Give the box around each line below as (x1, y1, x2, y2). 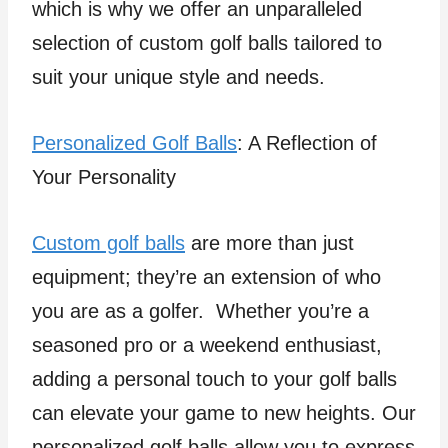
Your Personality (32, 166, 176, 188)
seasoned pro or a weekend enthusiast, (32, 334, 382, 356)
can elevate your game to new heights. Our (32, 402, 416, 424)
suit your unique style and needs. (32, 66, 325, 88)
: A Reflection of (237, 132, 377, 154)
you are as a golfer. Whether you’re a (32, 300, 369, 322)
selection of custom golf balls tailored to (32, 32, 382, 54)
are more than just (185, 232, 354, 254)
